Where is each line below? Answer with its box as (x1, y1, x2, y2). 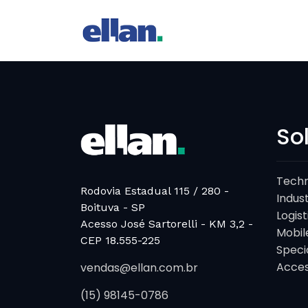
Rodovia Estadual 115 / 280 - (80, 184, 229, 197)
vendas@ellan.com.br (80, 260, 198, 276)
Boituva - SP (80, 201, 145, 214)
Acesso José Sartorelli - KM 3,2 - (80, 217, 253, 230)
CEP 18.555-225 (80, 234, 160, 247)
